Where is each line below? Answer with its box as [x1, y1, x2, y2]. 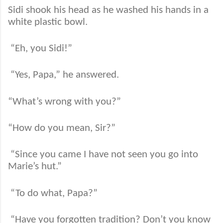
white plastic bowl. [8, 16, 88, 27]
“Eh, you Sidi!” [10, 43, 72, 54]
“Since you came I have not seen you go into [10, 149, 198, 160]
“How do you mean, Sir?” [8, 123, 115, 134]
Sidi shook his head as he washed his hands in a [8, 4, 209, 15]
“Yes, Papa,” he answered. [10, 70, 119, 81]
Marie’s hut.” [8, 161, 62, 172]
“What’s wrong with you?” [8, 96, 123, 107]
